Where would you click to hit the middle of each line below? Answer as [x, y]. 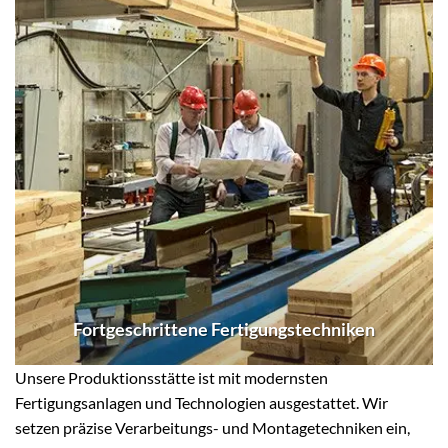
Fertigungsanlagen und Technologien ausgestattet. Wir [201, 403]
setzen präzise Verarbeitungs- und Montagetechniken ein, [212, 428]
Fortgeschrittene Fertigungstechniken [224, 329]
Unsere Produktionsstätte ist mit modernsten [171, 378]
